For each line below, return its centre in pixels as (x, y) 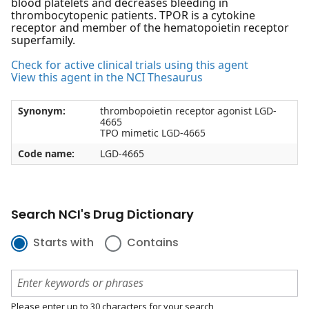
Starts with (63, 243)
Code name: (46, 154)
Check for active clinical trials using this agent (130, 65)
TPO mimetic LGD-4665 (152, 133)
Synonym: (41, 111)
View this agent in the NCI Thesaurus (107, 78)
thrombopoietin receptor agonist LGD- (188, 111)
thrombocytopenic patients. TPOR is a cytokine (133, 16)
